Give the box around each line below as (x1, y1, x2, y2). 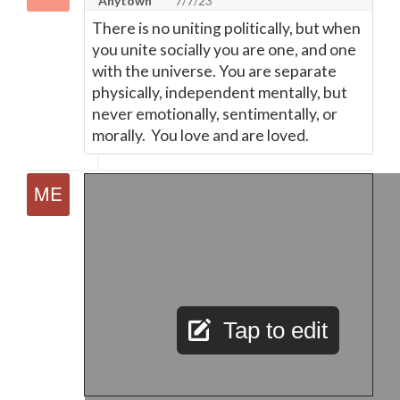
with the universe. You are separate (92, 62, 337, 80)
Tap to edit (223, 317, 328, 344)
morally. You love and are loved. (92, 126, 309, 145)
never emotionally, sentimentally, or (92, 104, 337, 123)
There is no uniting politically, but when (92, 19, 361, 37)
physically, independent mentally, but (92, 83, 347, 102)
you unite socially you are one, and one (92, 40, 356, 59)
